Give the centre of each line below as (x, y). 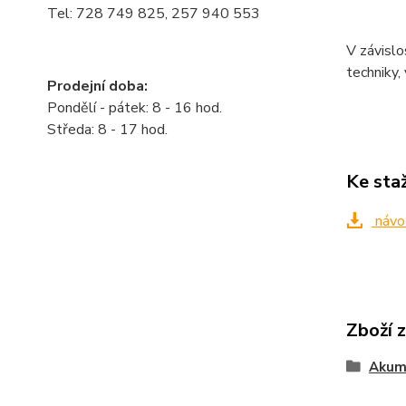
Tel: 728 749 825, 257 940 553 (154, 14)
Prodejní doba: (97, 86)
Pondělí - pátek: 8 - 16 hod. (135, 108)
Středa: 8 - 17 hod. (107, 130)
